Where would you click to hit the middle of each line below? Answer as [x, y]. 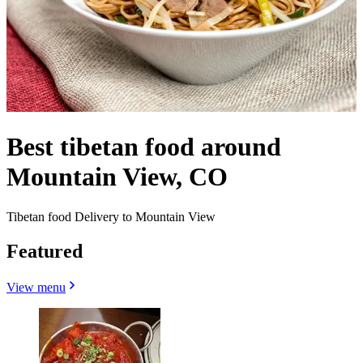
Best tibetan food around [144, 147]
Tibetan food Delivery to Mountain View [111, 216]
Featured [45, 251]
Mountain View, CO [117, 177]
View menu [36, 287]
